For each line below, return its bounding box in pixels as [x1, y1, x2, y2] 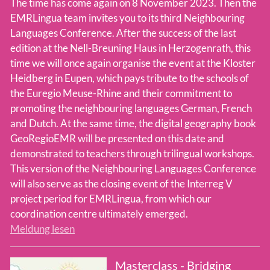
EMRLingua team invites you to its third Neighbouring [10, 11, 245, 25]
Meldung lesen [10, 222, 75, 236]
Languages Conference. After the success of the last [10, 27, 236, 40]
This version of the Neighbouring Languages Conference [10, 162, 256, 175]
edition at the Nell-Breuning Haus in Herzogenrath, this [10, 42, 251, 55]
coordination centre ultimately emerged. [10, 207, 188, 221]
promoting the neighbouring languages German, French [10, 102, 252, 115]
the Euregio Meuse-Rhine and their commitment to [10, 87, 232, 100]
